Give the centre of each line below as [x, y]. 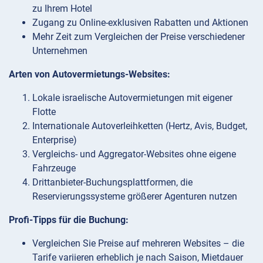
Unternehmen [60, 50]
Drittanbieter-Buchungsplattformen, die [112, 182]
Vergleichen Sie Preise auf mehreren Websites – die [138, 243]
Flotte [44, 112]
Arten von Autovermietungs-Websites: [90, 74]
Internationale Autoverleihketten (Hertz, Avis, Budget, [140, 126]
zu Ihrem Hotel [62, 8]
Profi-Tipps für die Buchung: [69, 220]
